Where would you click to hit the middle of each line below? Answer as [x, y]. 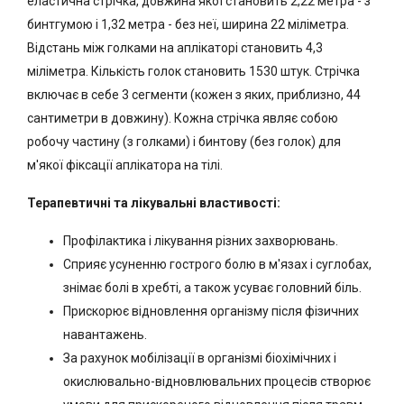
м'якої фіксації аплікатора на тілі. [125, 165]
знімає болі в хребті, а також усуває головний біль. [212, 288]
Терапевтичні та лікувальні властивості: [154, 203]
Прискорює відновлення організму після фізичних [211, 311]
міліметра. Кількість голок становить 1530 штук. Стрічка [193, 71]
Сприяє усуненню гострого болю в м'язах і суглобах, [217, 264]
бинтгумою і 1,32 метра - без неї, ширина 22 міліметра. [188, 24]
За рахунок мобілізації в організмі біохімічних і [200, 358]
